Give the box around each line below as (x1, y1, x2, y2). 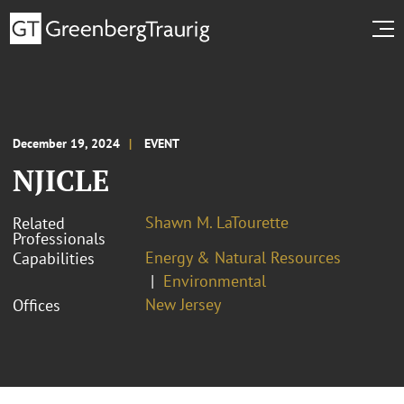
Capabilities (13, 247, 95, 269)
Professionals (13, 227, 106, 249)
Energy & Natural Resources (145, 246, 341, 268)
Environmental (163, 270, 266, 291)
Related (13, 212, 65, 234)
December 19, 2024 (13, 134, 120, 151)
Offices (13, 294, 60, 316)
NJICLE (13, 161, 109, 199)
